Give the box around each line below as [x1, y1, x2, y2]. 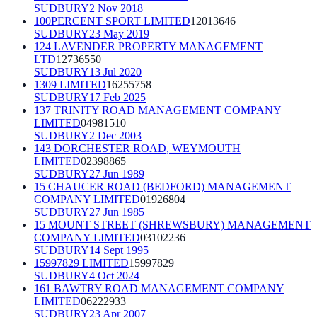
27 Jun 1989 [89, 167, 144, 180]
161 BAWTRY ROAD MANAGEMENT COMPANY [34, 282, 284, 294]
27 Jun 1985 [89, 205, 144, 218]
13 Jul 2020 [89, 65, 142, 78]
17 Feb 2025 [89, 91, 146, 103]
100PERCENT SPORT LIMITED [34, 14, 190, 27]
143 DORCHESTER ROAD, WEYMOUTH [34, 142, 241, 154]
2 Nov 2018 [89, 1, 143, 14]
